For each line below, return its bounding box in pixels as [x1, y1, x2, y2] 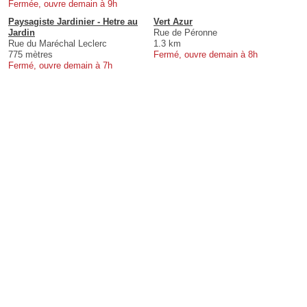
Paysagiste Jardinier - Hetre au [8, 16, 138, 27]
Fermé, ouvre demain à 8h [153, 49, 258, 60]
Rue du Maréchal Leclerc [8, 38, 107, 49]
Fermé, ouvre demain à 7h [8, 60, 112, 71]
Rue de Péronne [153, 27, 217, 38]
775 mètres [8, 49, 53, 60]
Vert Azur [153, 16, 193, 27]
